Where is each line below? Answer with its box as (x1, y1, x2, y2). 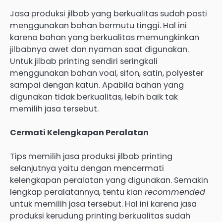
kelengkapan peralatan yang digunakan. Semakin (10, 174, 208, 186)
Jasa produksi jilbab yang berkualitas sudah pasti (10, 7, 207, 19)
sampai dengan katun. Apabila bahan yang (10, 79, 184, 91)
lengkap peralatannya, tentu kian (10, 186, 145, 198)
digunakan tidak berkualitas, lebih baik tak (10, 91, 178, 103)
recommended (145, 186, 205, 198)
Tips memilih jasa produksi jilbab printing (10, 150, 172, 162)
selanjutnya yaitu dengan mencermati (10, 162, 164, 174)
